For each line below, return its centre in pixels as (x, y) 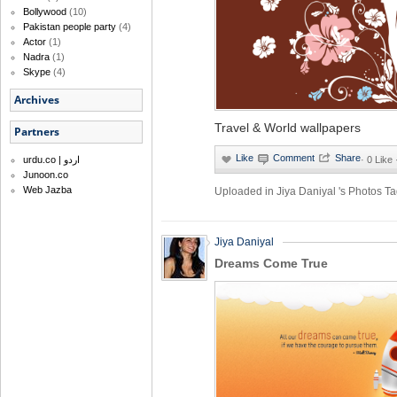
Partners (37, 132)
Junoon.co (46, 175)
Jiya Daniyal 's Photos (331, 191)
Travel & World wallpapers (288, 128)
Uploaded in (245, 191)
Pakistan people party (70, 27)
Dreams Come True (271, 263)
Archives (37, 100)
